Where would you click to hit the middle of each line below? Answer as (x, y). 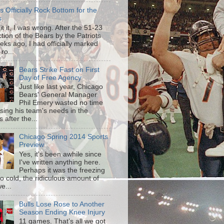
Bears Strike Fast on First (59, 69)
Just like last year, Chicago (61, 87)
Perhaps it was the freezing (62, 170)
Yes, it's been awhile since (60, 154)
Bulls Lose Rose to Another (62, 204)
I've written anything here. (60, 162)
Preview (32, 145)
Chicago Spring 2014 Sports (64, 137)
